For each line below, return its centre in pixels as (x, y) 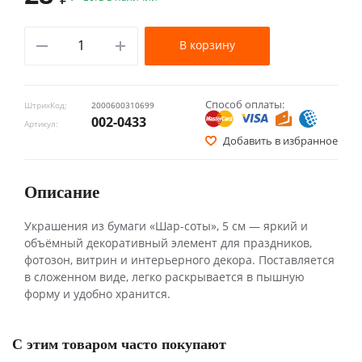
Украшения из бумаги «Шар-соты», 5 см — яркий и (166, 225)
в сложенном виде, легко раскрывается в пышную (164, 276)
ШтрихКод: (46, 105)
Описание (62, 191)
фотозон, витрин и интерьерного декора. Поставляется (179, 259)
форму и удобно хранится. (97, 293)
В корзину (207, 44)
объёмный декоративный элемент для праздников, (168, 242)
